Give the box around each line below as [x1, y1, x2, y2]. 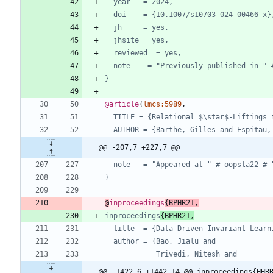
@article [105, 100, 139, 109]
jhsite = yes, [113, 36, 169, 45]
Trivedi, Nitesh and [156, 250, 237, 259]
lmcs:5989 [143, 100, 182, 109]
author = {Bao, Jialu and [113, 237, 216, 246]
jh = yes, [113, 23, 169, 32]
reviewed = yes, [113, 49, 182, 58]
